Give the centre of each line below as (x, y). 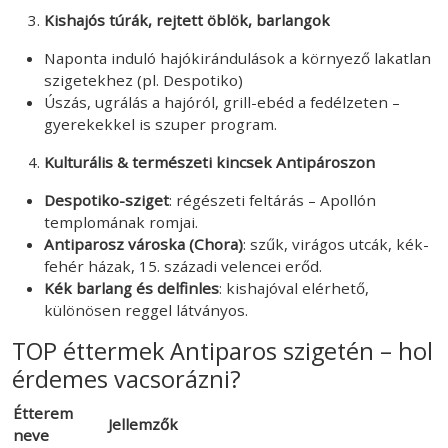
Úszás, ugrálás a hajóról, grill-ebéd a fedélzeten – (222, 101)
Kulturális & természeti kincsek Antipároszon (209, 161)
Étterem (43, 412)
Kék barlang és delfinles (131, 287)
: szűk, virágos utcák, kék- (336, 243)
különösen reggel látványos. (146, 309)
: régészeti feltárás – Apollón (272, 199)
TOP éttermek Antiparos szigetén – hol (222, 350)
